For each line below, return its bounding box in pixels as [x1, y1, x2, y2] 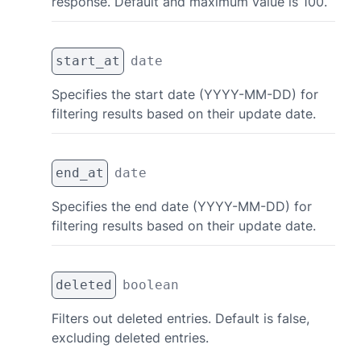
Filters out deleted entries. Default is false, [52, 310, 309, 326]
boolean [122, 277, 179, 293]
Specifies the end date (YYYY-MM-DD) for [52, 198, 312, 214]
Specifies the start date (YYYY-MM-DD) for [52, 86, 318, 102]
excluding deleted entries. [52, 330, 209, 346]
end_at [56, 165, 104, 180]
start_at [56, 53, 120, 68]
